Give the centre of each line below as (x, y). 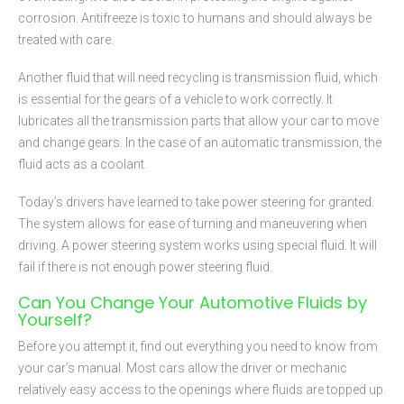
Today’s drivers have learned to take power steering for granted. (196, 202)
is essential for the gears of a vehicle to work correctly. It (175, 100)
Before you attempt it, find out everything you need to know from (198, 346)
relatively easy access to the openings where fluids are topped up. (202, 389)
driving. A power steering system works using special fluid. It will (197, 246)
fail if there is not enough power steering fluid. (145, 267)
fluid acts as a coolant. (83, 165)
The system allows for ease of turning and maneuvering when (193, 224)
